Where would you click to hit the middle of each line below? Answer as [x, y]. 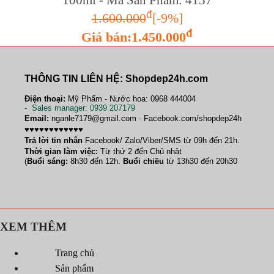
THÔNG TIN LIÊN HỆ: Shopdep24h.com [116, 78]
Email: [37, 118]
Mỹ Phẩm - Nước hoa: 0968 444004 [132, 98]
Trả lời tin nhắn [54, 140]
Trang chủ [75, 253]
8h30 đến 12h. [95, 161]
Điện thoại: [46, 98]
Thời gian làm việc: [61, 151]
